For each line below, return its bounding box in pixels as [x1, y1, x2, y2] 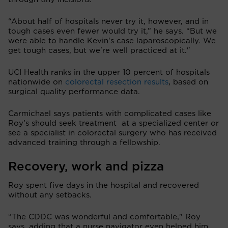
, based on [168, 78, 208, 86]
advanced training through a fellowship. [8, 138, 160, 147]
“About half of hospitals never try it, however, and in [8, 17, 209, 25]
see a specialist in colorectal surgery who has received [8, 129, 217, 137]
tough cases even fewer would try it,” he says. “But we [8, 27, 217, 35]
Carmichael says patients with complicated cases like [8, 109, 211, 118]
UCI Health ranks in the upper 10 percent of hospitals [8, 68, 210, 76]
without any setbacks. [8, 191, 92, 199]
